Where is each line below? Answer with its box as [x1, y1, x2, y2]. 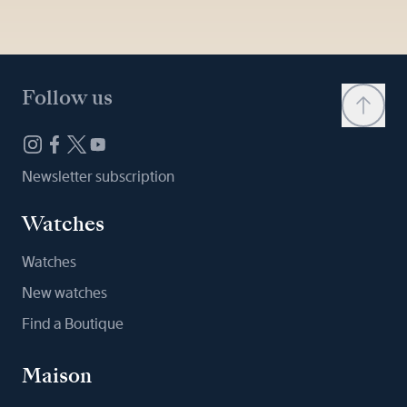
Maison [22, 361, 92, 390]
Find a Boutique [22, 313, 124, 333]
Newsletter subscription [22, 166, 174, 186]
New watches [22, 283, 107, 303]
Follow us [22, 83, 113, 112]
